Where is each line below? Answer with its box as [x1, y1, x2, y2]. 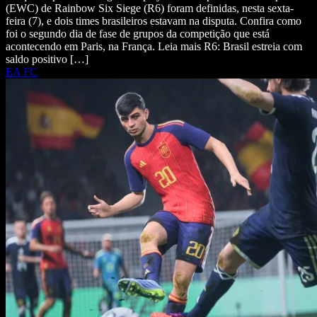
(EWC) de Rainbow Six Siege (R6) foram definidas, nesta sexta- [6, 2, 294, 15]
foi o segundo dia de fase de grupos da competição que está [6, 28, 270, 40]
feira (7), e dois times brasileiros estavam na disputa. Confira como [6, 15, 301, 28]
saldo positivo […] [6, 53, 88, 66]
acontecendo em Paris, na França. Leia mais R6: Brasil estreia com [6, 40, 302, 53]
